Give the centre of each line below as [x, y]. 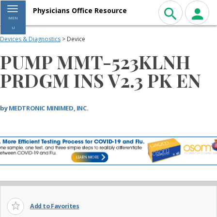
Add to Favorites [55, 206]
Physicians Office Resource [80, 10]
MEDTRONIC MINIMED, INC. [48, 108]
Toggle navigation [41, 9]
